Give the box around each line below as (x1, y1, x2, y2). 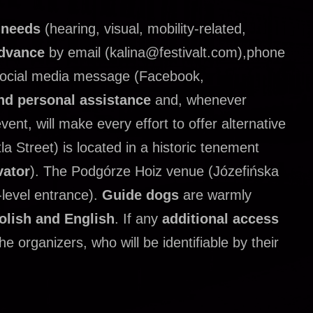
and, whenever (151, 92, 247, 108)
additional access (162, 210, 279, 226)
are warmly (179, 187, 252, 203)
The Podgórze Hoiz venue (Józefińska (43, 163, 279, 179)
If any (123, 210, 162, 226)
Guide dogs (102, 187, 179, 203)
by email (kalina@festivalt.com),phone (45, 44, 285, 60)
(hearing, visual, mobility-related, (41, 20, 246, 36)
